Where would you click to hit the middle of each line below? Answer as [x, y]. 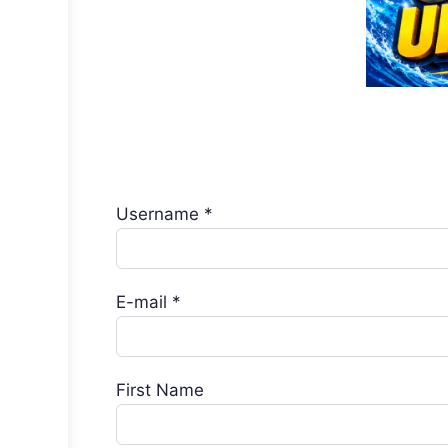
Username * [164, 214]
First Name [160, 390]
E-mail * [148, 302]
